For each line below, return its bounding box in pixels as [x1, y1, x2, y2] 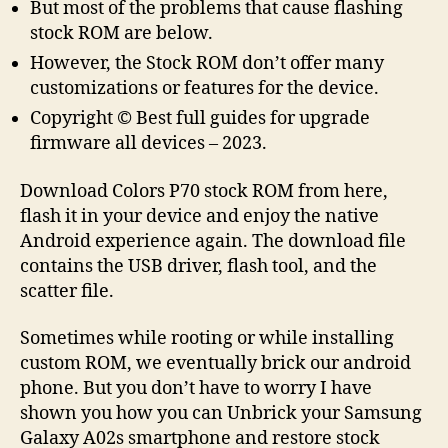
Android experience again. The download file [20, 229, 406, 253]
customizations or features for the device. [30, 77, 379, 101]
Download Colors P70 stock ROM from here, [20, 179, 388, 203]
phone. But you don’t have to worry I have [20, 377, 372, 401]
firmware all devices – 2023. [30, 132, 267, 156]
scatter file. [20, 279, 114, 303]
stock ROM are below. [30, 22, 213, 46]
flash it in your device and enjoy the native [20, 204, 379, 228]
